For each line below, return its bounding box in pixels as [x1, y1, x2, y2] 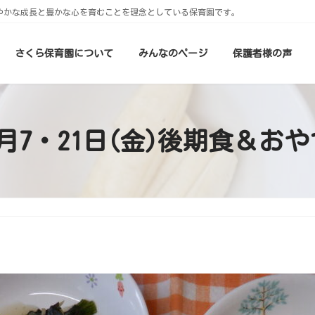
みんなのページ [139, 48, 207, 58]
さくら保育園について [15, 48, 113, 58]
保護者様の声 [233, 48, 292, 58]
